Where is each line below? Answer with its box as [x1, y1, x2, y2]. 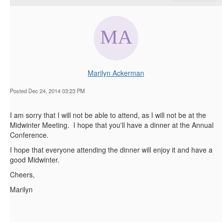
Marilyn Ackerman [88, 67, 144, 78]
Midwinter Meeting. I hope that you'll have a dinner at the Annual [10, 119, 214, 130]
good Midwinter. [10, 154, 59, 165]
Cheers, [10, 169, 35, 179]
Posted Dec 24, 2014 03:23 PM [10, 86, 85, 95]
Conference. [10, 129, 49, 140]
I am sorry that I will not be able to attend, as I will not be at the [10, 110, 206, 120]
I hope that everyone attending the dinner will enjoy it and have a [10, 144, 213, 155]
